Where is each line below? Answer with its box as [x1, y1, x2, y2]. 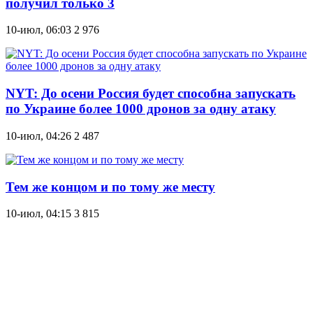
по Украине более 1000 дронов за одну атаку [6, 101, 276, 117]
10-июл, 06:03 [6, 24, 71, 36]
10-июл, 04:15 [6, 208, 71, 220]
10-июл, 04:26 [6, 129, 71, 142]
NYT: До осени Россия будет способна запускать [6, 86, 296, 101]
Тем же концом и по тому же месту [6, 179, 215, 194]
